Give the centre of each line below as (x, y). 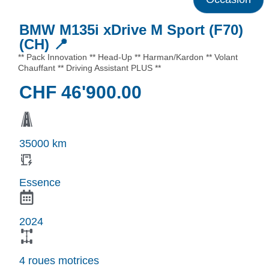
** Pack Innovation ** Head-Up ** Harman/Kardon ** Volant (128, 57)
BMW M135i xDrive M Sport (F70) (131, 30)
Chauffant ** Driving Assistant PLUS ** (89, 68)
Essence (40, 182)
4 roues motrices (59, 260)
